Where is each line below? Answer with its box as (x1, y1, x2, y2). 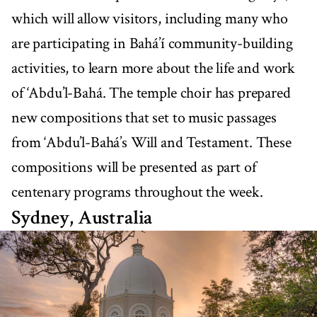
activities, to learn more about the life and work (11, 57, 296, 79)
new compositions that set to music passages (11, 107, 277, 128)
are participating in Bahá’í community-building (11, 33, 293, 54)
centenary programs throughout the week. (11, 181, 263, 202)
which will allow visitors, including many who (11, 8, 288, 29)
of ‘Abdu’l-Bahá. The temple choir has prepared (11, 82, 291, 103)
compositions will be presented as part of (11, 156, 256, 178)
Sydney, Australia (11, 204, 153, 231)
